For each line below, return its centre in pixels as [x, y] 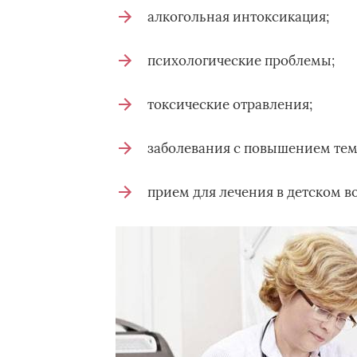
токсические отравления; [229, 104]
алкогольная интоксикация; [238, 17]
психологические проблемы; [241, 61]
